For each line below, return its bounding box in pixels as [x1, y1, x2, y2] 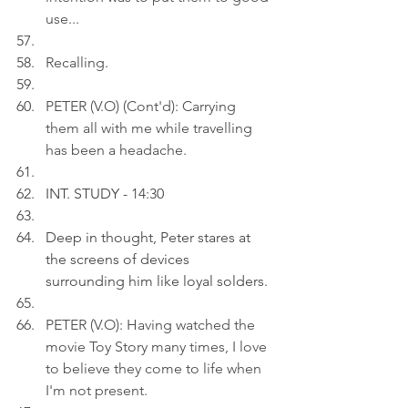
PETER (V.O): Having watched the [46, 316, 259, 333]
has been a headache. [46, 141, 187, 158]
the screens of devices [46, 250, 193, 268]
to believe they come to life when [46, 360, 265, 377]
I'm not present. [46, 382, 148, 399]
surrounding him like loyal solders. [46, 272, 268, 290]
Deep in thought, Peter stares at [46, 229, 254, 246]
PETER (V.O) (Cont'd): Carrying [46, 97, 240, 115]
